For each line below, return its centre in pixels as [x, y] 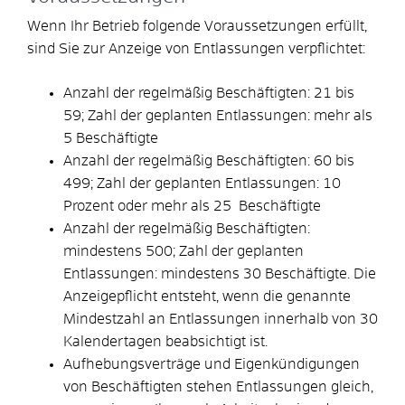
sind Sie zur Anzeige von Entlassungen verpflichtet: [196, 48]
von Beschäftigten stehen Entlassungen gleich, [218, 386]
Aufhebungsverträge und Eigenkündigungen [212, 364]
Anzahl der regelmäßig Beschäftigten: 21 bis [209, 93]
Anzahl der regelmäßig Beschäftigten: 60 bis [209, 160]
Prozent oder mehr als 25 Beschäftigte [192, 206]
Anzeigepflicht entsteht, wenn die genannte [207, 296]
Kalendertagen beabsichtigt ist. [165, 341]
